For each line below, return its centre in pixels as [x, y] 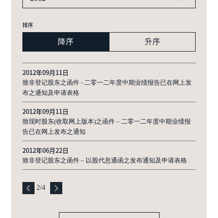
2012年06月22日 [45, 150]
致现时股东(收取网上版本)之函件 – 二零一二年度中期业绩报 [107, 122]
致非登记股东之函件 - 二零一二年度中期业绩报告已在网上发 [107, 83]
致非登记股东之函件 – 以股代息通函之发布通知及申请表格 [105, 161]
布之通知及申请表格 [51, 93]
